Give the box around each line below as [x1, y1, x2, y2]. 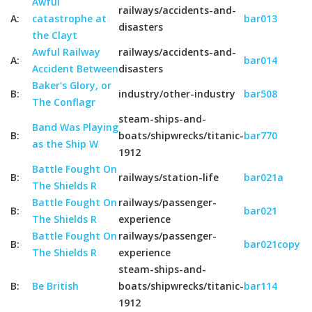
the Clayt [32, 29, 77, 42]
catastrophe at [32, 12, 107, 25]
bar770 [244, 129, 277, 142]
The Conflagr [32, 95, 95, 109]
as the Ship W [32, 137, 98, 150]
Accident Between [32, 62, 118, 75]
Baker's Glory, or [32, 79, 111, 92]
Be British [32, 279, 79, 292]
